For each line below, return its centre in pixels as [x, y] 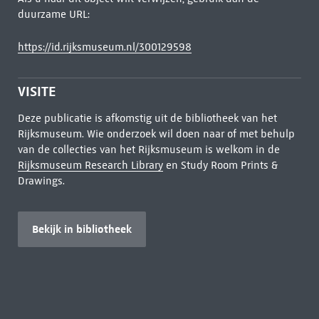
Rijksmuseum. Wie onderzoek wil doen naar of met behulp [156, 134]
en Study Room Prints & [220, 165]
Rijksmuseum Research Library [90, 165]
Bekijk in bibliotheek [82, 229]
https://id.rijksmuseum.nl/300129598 [104, 47]
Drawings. [41, 181]
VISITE [36, 91]
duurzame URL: [53, 14]
